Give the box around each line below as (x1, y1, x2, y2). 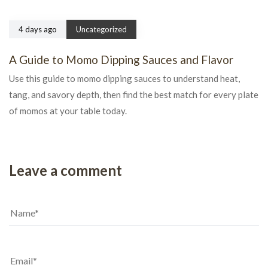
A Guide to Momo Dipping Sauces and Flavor (9, 53, 233, 67)
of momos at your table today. (9, 105, 127, 117)
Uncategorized (76, 25, 127, 35)
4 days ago (19, 25, 57, 35)
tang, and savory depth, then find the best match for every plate (9, 89, 258, 100)
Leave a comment (9, 161, 122, 179)
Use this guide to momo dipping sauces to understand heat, (9, 73, 240, 84)
